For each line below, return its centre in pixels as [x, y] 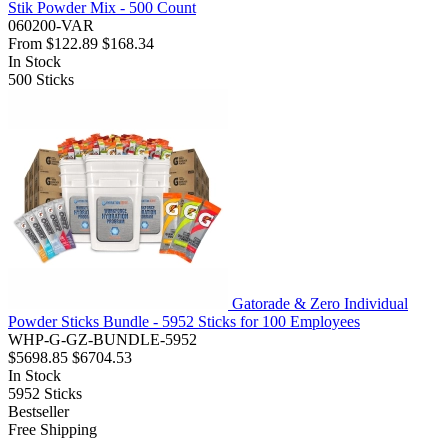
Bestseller [38, 412]
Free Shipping [52, 430]
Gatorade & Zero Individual [320, 304]
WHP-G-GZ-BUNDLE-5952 [102, 340]
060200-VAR [51, 26]
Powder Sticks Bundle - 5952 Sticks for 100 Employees [184, 322]
